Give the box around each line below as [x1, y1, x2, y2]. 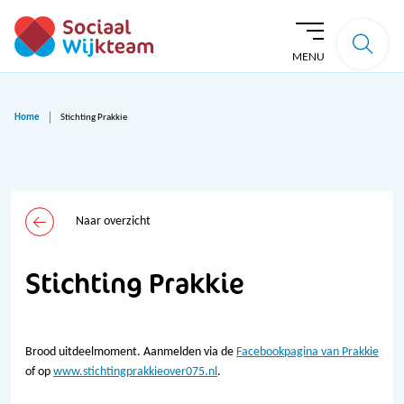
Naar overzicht [76, 215, 151, 228]
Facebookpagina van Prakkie [236, 345, 379, 359]
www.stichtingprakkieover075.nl [53, 365, 217, 379]
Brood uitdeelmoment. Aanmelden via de [25, 345, 236, 359]
